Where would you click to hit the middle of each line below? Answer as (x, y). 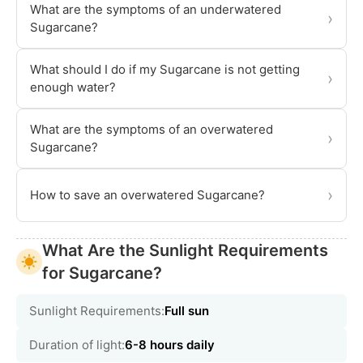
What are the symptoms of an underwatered (156, 10)
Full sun (187, 311)
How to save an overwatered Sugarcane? (147, 195)
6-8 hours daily (170, 345)
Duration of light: (77, 345)
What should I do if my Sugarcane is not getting (165, 70)
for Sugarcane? (102, 273)
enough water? (73, 88)
